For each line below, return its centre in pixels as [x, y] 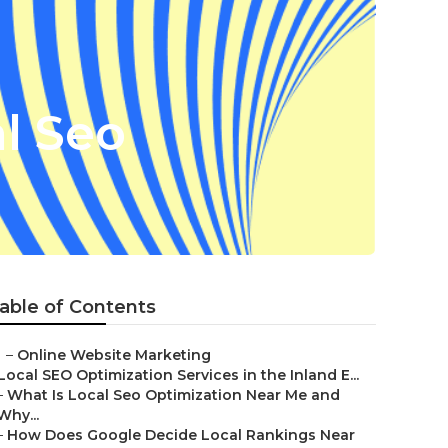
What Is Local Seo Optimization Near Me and [173, 395]
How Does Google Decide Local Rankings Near [181, 435]
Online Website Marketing [114, 355]
